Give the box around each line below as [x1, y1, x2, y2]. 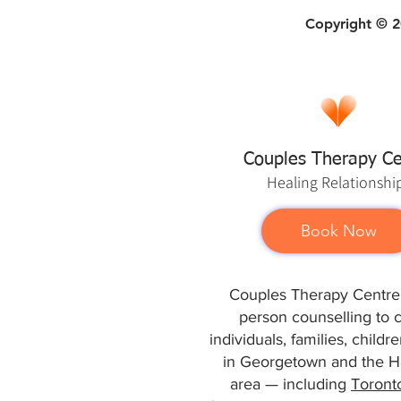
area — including [230, 375, 351, 394]
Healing [267, 172, 321, 193]
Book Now [300, 221, 377, 242]
